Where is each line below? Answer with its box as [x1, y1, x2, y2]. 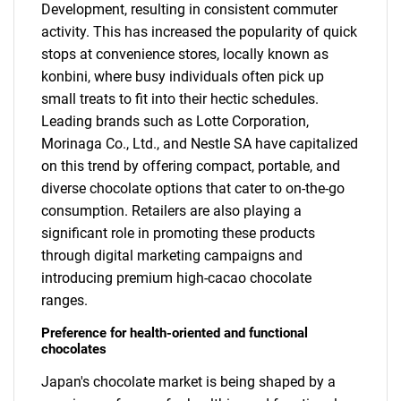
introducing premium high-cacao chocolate [41, 269, 311, 287]
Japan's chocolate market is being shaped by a [41, 373, 336, 391]
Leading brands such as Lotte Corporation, [41, 113, 309, 131]
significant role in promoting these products [41, 225, 315, 243]
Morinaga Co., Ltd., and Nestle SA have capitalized [41, 135, 358, 153]
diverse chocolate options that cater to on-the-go [41, 180, 345, 198]
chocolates [41, 341, 107, 358]
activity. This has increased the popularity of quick [41, 23, 357, 41]
